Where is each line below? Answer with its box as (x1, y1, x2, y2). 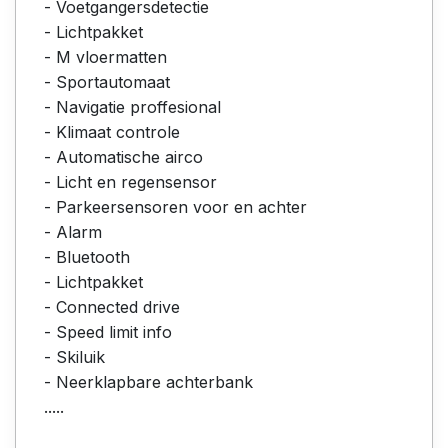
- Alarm (44, 221, 102, 242)
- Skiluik (44, 346, 105, 367)
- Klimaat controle (44, 121, 180, 142)
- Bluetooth (44, 246, 130, 267)
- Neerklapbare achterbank (44, 371, 253, 392)
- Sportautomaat (44, 71, 170, 92)
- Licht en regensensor (44, 171, 217, 192)
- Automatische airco (44, 146, 203, 167)
